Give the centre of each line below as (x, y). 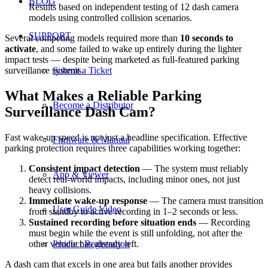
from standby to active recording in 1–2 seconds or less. (133, 212)
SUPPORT (50, 36)
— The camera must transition (205, 201)
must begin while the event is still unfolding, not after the (135, 233)
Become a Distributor (93, 105)
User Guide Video (87, 209)
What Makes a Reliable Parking (103, 96)
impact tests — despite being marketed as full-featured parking (122, 60)
